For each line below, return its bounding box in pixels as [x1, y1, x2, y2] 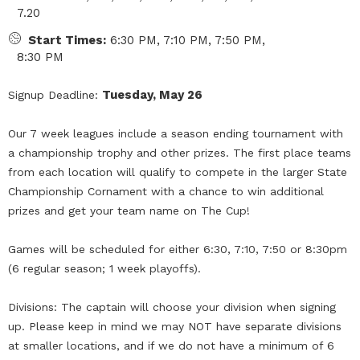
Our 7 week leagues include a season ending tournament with [8, 126, 343, 140]
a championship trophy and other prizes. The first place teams [8, 145, 351, 159]
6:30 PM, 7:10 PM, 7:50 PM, [105, 32, 265, 47]
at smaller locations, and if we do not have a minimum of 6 [8, 338, 334, 352]
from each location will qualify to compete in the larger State [8, 165, 347, 178]
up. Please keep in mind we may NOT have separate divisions [8, 319, 342, 333]
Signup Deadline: [8, 88, 102, 101]
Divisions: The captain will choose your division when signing [8, 300, 336, 313]
